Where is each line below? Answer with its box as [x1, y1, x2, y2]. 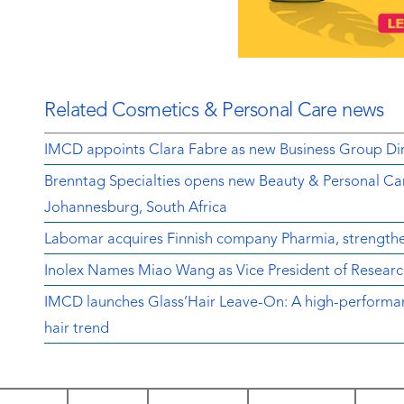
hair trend [44, 321, 109, 336]
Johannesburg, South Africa [44, 200, 227, 216]
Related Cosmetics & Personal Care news [44, 100, 384, 121]
